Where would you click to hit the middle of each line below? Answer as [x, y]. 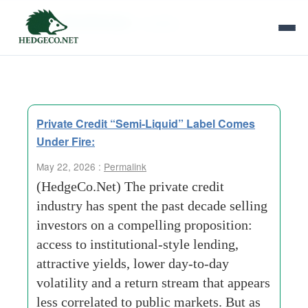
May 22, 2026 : [70, 166]
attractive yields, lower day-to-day [133, 263]
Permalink [125, 166]
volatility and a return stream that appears [153, 283]
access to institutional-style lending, [137, 244]
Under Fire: [66, 141]
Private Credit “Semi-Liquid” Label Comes [146, 123]
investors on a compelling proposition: [144, 225]
